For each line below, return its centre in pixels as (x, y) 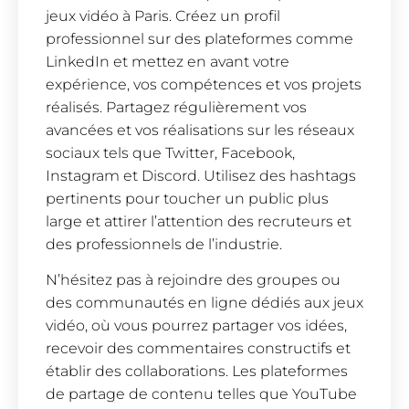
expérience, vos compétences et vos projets (204, 84)
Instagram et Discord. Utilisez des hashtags (201, 175)
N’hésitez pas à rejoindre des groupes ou (193, 280)
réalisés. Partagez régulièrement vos (176, 107)
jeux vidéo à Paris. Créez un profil (163, 16)
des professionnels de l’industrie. (164, 244)
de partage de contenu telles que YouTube (201, 394)
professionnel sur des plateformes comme (199, 38)
